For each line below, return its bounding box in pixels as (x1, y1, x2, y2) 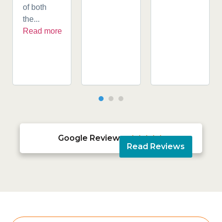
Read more (23, 26, 62, 35)
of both (23, 2, 47, 11)
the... (23, 14, 40, 23)
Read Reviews (126, 142, 185, 152)
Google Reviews (58, 133, 124, 143)
